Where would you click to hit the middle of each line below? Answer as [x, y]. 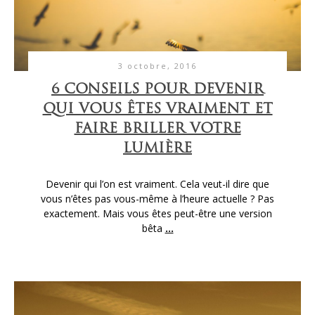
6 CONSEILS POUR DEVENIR [157, 90]
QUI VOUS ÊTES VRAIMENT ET [157, 109]
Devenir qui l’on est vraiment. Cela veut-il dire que [157, 184]
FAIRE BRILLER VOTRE [157, 129]
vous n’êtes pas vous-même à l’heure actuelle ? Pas [157, 198]
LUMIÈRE [157, 149]
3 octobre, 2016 [157, 65]
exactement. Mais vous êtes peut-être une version [157, 213]
